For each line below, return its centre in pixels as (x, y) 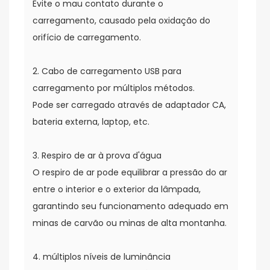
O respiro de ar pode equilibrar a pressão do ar (130, 172)
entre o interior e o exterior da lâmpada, (117, 189)
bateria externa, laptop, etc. (91, 122)
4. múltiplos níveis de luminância (102, 257)
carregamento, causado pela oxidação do (121, 20)
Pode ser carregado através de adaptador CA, (129, 105)
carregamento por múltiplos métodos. (114, 88)
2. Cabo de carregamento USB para (107, 71)
